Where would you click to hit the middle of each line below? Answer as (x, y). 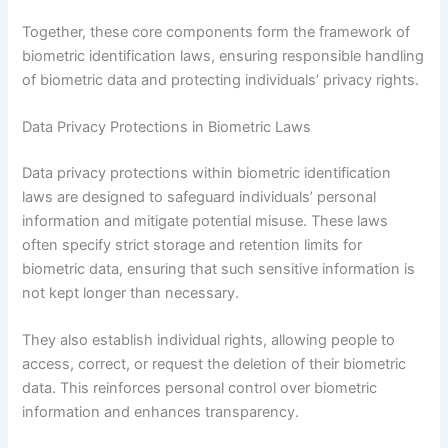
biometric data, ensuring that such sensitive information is (219, 268)
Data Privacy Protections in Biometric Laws (167, 126)
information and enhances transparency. (161, 412)
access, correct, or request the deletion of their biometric (214, 364)
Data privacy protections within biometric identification (207, 172)
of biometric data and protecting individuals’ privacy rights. (221, 79)
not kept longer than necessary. (131, 292)
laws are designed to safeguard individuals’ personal (199, 196)
